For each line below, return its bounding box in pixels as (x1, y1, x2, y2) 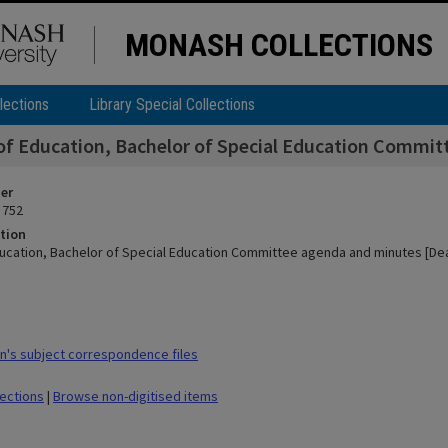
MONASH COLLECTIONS (125, 26, 433, 64)
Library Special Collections (89, 95, 255, 114)
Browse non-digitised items (53, 387, 218, 405)
